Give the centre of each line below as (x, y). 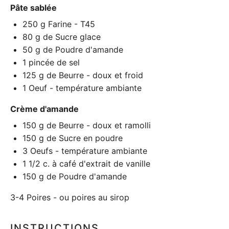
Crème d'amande (44, 109)
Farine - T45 (70, 24)
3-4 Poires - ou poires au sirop (70, 197)
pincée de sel (53, 62)
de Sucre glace (71, 37)
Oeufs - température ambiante (87, 151)
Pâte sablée (33, 8)
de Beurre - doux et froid (94, 75)
